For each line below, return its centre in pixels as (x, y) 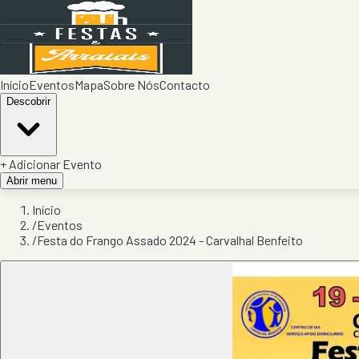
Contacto (185, 85)
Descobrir (28, 101)
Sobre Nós (131, 85)
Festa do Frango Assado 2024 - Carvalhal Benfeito (170, 240)
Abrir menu (32, 181)
